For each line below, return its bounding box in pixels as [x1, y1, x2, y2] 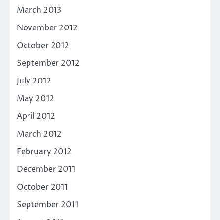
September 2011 [17, 199, 78, 211]
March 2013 [17, 5, 61, 16]
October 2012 [17, 40, 69, 52]
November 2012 [17, 23, 78, 34]
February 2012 [17, 146, 72, 158]
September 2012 [17, 58, 80, 69]
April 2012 [17, 111, 55, 122]
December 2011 [17, 164, 75, 175]
